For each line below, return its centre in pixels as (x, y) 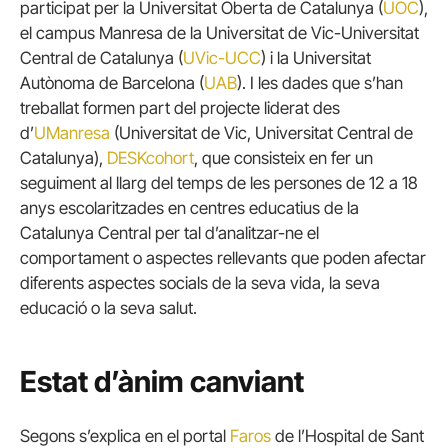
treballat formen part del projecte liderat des (180, 107)
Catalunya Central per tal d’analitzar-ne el (169, 232)
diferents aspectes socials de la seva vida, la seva (200, 282)
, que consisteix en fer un (283, 157)
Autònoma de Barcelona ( (112, 82)
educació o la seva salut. (108, 307)
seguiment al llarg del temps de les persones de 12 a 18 (219, 182)
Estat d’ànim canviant (162, 381)
